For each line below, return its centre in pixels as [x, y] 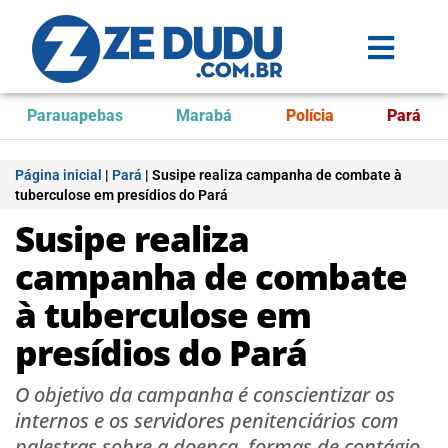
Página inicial [58, 175]
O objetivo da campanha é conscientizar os [205, 394]
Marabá [204, 115]
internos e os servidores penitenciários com [207, 420]
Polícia [309, 115]
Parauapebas [74, 115]
